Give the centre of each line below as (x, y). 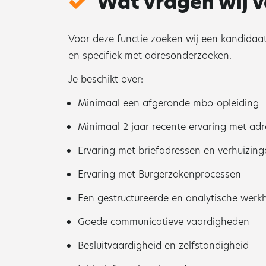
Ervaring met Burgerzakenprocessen (159, 174)
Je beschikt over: (106, 79)
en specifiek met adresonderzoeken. (150, 56)
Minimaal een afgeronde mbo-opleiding (168, 103)
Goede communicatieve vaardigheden (164, 222)
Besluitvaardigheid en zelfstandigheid (163, 246)
